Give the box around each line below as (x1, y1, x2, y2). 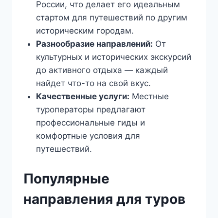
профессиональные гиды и (36, 118, 145, 128)
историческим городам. (36, 26, 134, 36)
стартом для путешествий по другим (36, 13, 187, 23)
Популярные (23, 170, 109, 187)
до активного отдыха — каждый (36, 65, 168, 75)
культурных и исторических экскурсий (36, 52, 191, 62)
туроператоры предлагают (36, 105, 145, 115)
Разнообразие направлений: (36, 39, 153, 49)
